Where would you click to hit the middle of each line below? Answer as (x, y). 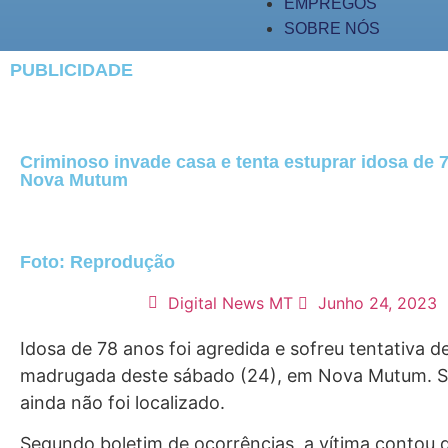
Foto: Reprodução (97, 262)
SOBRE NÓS (332, 28)
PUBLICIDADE (71, 70)
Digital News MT (230, 303)
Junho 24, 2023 (377, 303)
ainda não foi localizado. (122, 402)
